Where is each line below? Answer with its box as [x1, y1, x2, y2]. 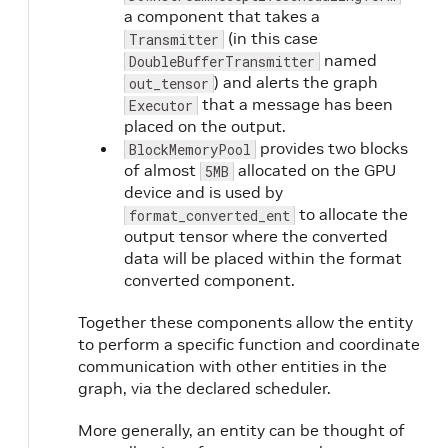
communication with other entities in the [78, 355, 387, 376]
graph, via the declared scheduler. [78, 377, 331, 398]
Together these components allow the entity [78, 311, 413, 332]
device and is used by [124, 181, 283, 202]
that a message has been [198, 93, 393, 114]
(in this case [224, 27, 318, 48]
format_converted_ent [129, 205, 290, 225]
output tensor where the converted [124, 225, 388, 246]
